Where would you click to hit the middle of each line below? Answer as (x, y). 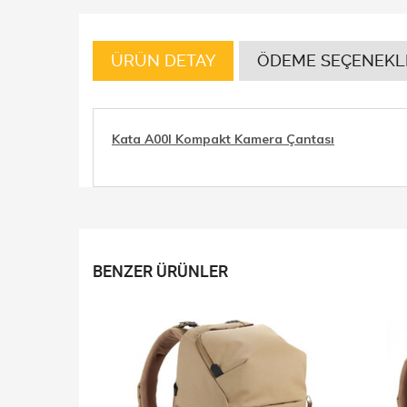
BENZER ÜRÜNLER (160, 271)
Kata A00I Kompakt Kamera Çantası (223, 139)
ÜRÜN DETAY (163, 60)
